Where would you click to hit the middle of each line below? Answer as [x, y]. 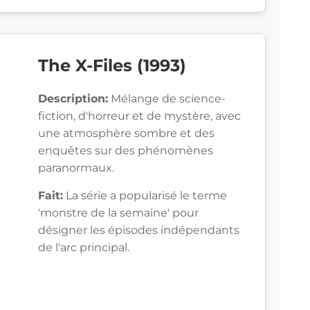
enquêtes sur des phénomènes [126, 151]
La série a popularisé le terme [145, 196]
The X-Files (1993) [112, 66]
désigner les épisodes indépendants [139, 230]
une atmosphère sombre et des [126, 134]
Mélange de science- [167, 99]
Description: [73, 99]
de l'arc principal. [84, 248]
